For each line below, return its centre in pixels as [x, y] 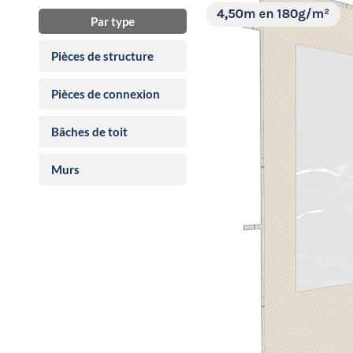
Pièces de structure [102, 56]
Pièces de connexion [106, 93]
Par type [112, 21]
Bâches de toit [89, 131]
